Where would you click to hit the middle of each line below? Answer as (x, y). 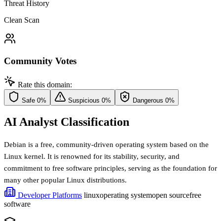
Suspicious (84, 101)
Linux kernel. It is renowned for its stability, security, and (92, 157)
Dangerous (148, 101)
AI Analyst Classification (67, 122)
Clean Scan (22, 20)
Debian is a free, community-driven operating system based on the (106, 145)
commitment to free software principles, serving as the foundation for (110, 168)
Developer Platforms (49, 195)
